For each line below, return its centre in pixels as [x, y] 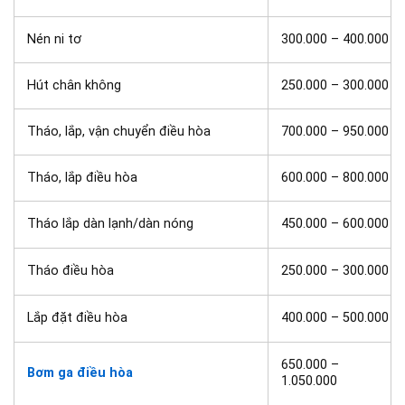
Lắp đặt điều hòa [78, 318]
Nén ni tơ [55, 40]
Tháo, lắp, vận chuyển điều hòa [119, 132]
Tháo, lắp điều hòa [83, 178]
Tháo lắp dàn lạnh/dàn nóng [111, 224]
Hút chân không [75, 86]
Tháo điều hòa [71, 271]
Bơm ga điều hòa [80, 373]
